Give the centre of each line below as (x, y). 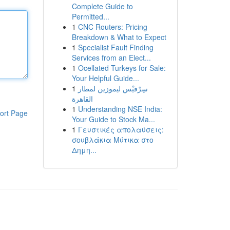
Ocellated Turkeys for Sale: (122, 68)
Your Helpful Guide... (105, 78)
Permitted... (90, 16)
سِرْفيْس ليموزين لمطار (113, 88)
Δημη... (84, 150)
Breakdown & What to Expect (119, 37)
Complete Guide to (102, 6)
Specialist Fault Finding (116, 47)
